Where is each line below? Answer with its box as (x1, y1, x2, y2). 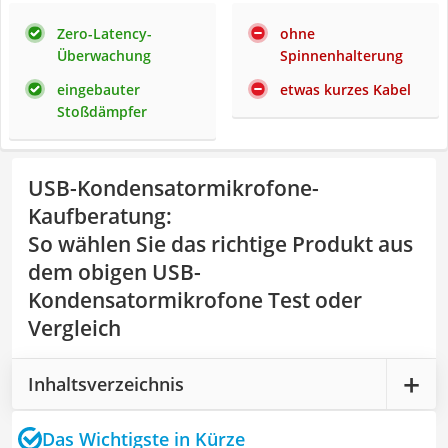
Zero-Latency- (57, 24, 152, 43)
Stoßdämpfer (57, 102, 147, 121)
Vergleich (28, 314, 121, 342)
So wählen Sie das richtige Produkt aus (28, 230, 413, 258)
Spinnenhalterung (280, 46, 403, 65)
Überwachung (57, 46, 151, 65)
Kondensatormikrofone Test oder (28, 286, 362, 314)
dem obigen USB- (28, 258, 201, 286)
